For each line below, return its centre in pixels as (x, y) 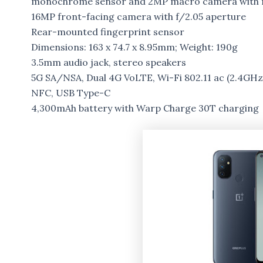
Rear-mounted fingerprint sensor (107, 31)
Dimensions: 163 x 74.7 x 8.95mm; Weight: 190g (134, 47)
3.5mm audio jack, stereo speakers (108, 62)
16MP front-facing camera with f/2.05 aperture (138, 16)
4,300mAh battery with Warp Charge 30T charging (145, 108)
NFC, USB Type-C (70, 92)
